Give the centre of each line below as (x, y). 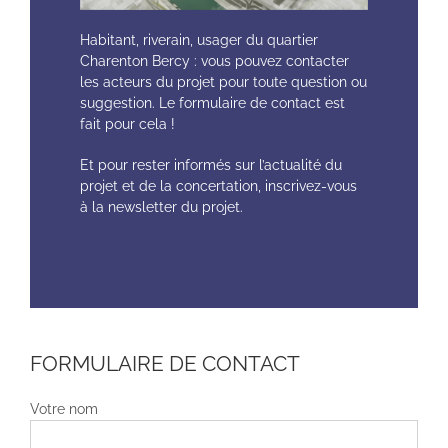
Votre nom (64, 409)
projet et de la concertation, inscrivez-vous (218, 186)
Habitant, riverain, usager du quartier (199, 40)
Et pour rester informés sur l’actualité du (211, 165)
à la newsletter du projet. (161, 207)
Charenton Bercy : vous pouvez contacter (214, 61)
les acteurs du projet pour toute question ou (223, 82)
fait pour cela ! (127, 124)
